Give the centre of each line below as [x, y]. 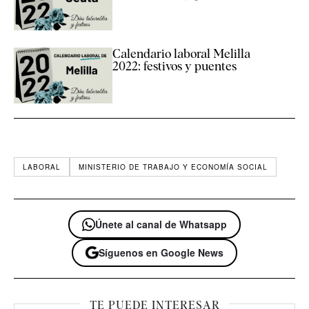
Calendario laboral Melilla [181, 54]
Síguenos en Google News [161, 252]
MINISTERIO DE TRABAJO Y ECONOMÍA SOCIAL [173, 167]
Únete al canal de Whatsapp [161, 224]
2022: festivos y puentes [174, 66]
